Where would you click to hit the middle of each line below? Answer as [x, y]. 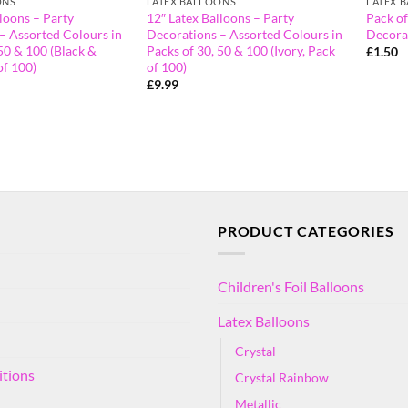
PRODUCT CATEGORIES [306, 231]
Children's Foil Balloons [291, 286]
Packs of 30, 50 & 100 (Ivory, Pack [240, 50]
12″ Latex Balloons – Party [220, 17]
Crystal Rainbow [282, 377]
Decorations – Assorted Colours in [244, 34]
